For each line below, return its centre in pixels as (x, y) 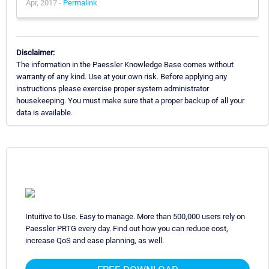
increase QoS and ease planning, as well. (95, 240)
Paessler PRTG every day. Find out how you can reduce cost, (127, 228)
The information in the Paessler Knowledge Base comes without (125, 64)
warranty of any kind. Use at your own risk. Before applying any (122, 76)
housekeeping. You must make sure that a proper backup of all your (130, 100)
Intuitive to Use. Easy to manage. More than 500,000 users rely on (135, 216)
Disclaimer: (35, 52)
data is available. (44, 112)
